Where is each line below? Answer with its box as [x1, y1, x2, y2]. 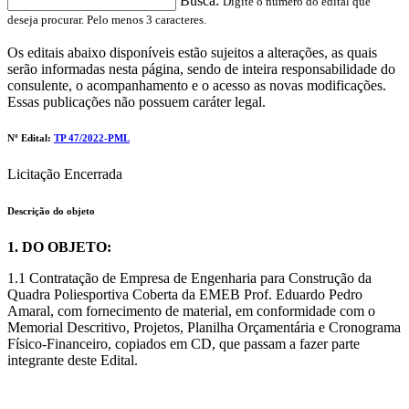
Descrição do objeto [7, 205, 95, 217]
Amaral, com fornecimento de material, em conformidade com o [7, 303, 375, 320]
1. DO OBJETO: [7, 239, 111, 256]
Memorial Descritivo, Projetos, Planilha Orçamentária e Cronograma [7, 320, 401, 336]
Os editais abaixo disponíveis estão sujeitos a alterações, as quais [7, 44, 377, 60]
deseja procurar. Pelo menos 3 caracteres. [7, 12, 206, 26]
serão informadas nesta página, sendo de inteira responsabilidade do [7, 60, 395, 77]
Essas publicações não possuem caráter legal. [7, 93, 266, 110]
